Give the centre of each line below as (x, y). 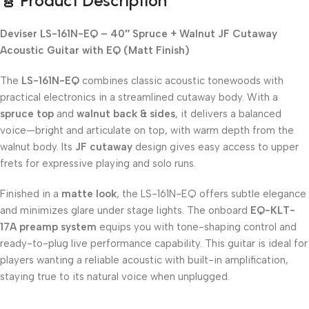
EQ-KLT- (273, 211)
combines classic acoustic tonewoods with (181, 81)
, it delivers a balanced (228, 114)
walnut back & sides (126, 114)
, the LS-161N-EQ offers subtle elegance (211, 194)
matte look (89, 194)
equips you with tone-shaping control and (197, 227)
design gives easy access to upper (216, 147)
